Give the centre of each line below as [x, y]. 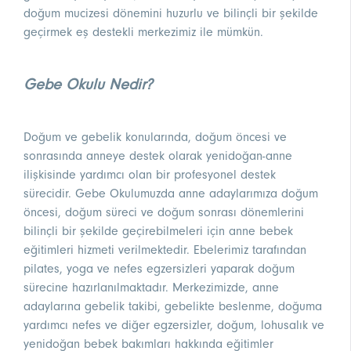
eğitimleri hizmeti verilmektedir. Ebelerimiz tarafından [165, 250]
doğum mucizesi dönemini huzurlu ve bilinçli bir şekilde [171, 14]
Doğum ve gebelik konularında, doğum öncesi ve [155, 138]
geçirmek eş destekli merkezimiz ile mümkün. [143, 33]
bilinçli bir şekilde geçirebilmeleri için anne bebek [158, 232]
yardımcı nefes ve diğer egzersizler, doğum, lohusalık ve [174, 326]
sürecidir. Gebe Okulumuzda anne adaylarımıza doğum [171, 194]
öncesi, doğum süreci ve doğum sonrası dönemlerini [164, 213]
